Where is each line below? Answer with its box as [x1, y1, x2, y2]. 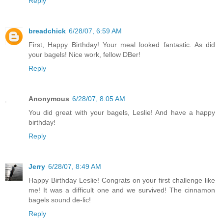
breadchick [28, 27, 66, 35]
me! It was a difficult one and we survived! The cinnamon [28, 186, 215, 194]
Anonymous [28, 95, 69, 103]
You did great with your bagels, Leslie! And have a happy [28, 109, 215, 117]
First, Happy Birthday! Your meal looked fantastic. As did [28, 41, 215, 49]
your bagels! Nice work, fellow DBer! [28, 51, 140, 59]
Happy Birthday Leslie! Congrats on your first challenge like [28, 176, 215, 185]
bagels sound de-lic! [28, 196, 91, 204]
